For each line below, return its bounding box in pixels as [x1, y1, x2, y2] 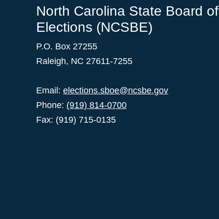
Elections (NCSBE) [36, 20, 153, 35]
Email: [36, 86, 63, 96]
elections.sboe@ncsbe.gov [63, 86, 168, 96]
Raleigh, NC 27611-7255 [36, 56, 132, 66]
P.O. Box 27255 [36, 42, 97, 52]
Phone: [36, 100, 66, 110]
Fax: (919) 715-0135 [36, 115, 116, 125]
